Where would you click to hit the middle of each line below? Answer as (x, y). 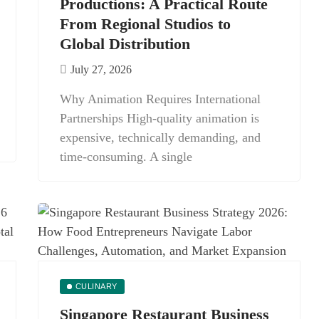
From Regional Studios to (145, 24)
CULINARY (96, 286)
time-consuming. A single (126, 157)
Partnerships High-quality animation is (159, 118)
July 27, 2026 (101, 69)
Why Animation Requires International (160, 99)
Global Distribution (125, 44)
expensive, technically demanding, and (160, 137)
